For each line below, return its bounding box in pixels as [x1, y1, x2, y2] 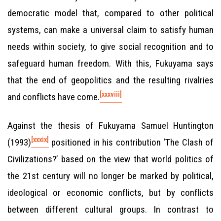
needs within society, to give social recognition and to [7, 41, 214, 52]
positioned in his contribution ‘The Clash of [49, 137, 214, 148]
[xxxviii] [100, 90, 122, 98]
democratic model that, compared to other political [7, 7, 214, 19]
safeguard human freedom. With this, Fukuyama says [7, 58, 214, 69]
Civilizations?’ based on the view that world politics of [7, 153, 214, 165]
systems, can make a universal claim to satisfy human [7, 24, 214, 36]
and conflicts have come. [7, 91, 100, 103]
